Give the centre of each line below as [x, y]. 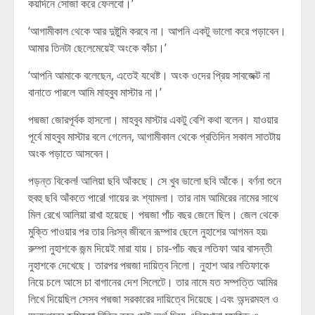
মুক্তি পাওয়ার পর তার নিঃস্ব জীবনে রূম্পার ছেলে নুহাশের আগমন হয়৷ [148, 231]
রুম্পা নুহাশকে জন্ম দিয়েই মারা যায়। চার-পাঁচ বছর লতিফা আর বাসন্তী [150, 248]
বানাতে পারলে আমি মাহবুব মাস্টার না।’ [95, 92]
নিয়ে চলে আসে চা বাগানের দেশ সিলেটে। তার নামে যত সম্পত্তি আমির [153, 282]
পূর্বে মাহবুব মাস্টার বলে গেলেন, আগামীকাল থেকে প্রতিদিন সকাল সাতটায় [154, 136]
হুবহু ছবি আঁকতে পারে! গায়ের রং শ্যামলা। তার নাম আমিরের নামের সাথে [153, 198]
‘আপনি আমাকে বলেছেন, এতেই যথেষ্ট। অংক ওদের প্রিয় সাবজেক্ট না [149, 75]
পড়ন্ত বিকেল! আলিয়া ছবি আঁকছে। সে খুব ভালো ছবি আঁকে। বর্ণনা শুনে [155, 181]
